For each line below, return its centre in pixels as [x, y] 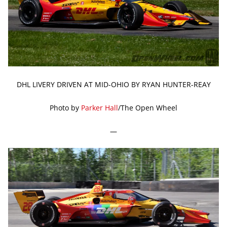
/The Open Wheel [148, 107]
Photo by [65, 107]
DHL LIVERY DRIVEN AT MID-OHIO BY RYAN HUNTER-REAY [113, 84]
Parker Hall [100, 107]
